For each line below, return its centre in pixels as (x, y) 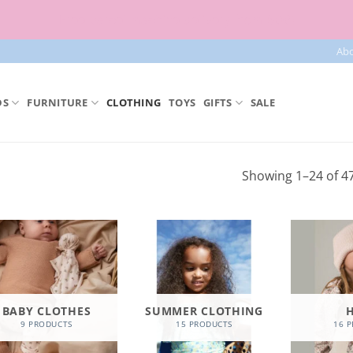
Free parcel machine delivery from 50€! (176, 20)
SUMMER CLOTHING (204, 310)
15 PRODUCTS (204, 324)
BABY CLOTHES (46, 310)
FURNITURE (58, 103)
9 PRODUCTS (46, 324)
